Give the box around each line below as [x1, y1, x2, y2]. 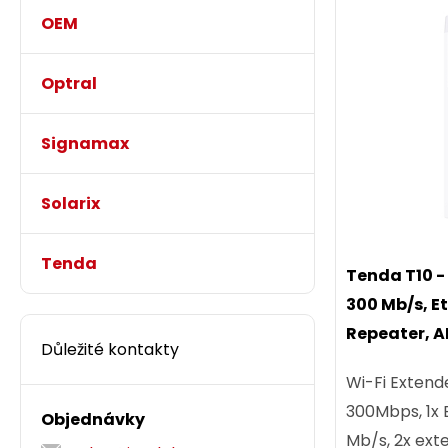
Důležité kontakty [41, 338, 179, 361]
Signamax [41, 132, 129, 155]
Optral [41, 72, 97, 95]
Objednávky [41, 408, 145, 431]
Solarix [41, 192, 100, 215]
